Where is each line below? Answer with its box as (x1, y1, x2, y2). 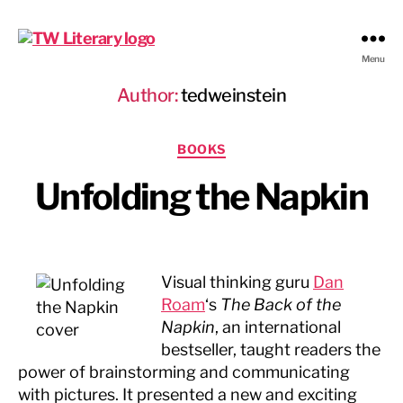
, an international (215, 317, 341, 336)
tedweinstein (180, 85, 287, 106)
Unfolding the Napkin (35, 174, 368, 219)
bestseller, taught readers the (161, 339, 381, 359)
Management (17, 106, 115, 126)
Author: (116, 85, 178, 106)
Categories (201, 136, 282, 155)
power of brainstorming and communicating (18, 362, 350, 381)
